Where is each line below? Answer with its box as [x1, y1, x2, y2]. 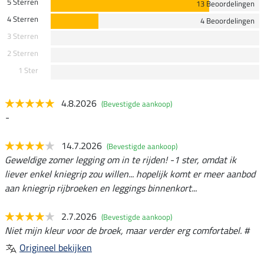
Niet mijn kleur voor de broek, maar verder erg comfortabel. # [5, 223, 249, 237]
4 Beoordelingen [200, 14, 255, 27]
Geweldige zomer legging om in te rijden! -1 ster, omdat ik [5, 152, 236, 167]
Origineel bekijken [19, 240, 92, 255]
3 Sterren [6, 29, 38, 42]
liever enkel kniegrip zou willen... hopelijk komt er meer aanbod [5, 166, 255, 181]
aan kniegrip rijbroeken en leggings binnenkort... [5, 180, 197, 195]
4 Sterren [6, 12, 38, 25]
